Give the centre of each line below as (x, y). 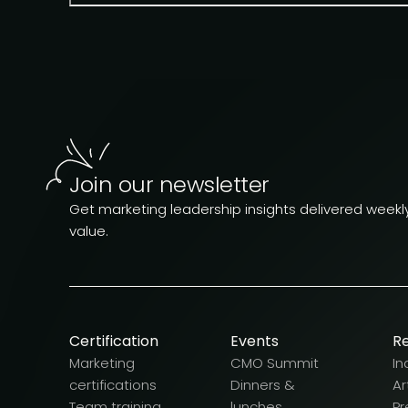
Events (255, 342)
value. (89, 231)
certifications (113, 385)
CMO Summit (275, 363)
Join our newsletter (169, 185)
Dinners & (263, 385)
